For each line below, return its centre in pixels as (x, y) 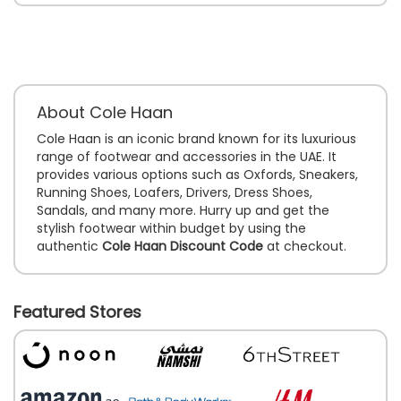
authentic (69, 246)
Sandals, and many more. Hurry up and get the (183, 210)
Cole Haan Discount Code (183, 246)
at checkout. (305, 246)
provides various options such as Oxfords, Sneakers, (197, 174)
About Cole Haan (105, 112)
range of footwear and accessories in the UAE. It (187, 156)
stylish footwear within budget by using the (171, 228)
